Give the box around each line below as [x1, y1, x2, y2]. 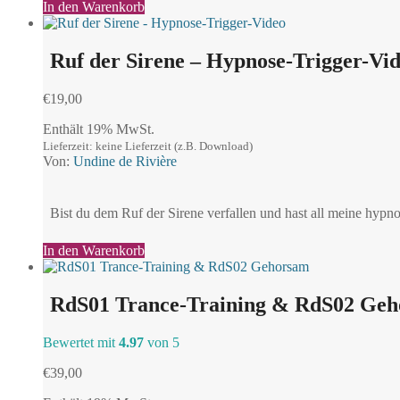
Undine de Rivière [73, 153, 177, 169]
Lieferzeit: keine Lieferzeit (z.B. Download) [43, 138, 253, 153]
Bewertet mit [43, 334, 119, 350]
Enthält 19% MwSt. [43, 121, 154, 137]
